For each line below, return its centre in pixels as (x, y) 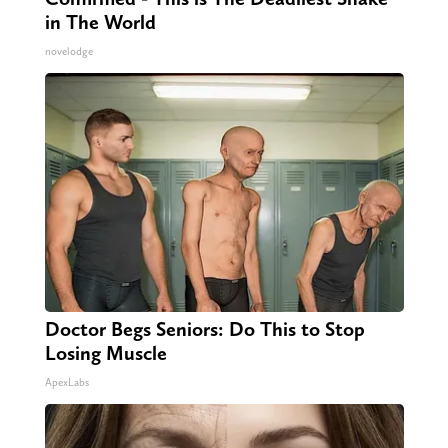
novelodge (68, 52)
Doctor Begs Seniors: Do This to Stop (204, 329)
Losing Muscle (105, 353)
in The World (100, 22)
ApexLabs (66, 383)
